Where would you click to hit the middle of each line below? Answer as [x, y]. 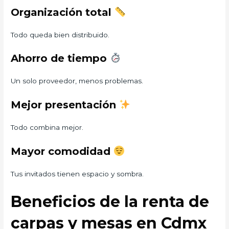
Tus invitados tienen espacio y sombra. [77, 174]
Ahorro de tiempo [61, 59]
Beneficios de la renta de [110, 202]
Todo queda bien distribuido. [60, 35]
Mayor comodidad [62, 152]
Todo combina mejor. [47, 128]
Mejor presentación [65, 105]
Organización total [63, 12]
